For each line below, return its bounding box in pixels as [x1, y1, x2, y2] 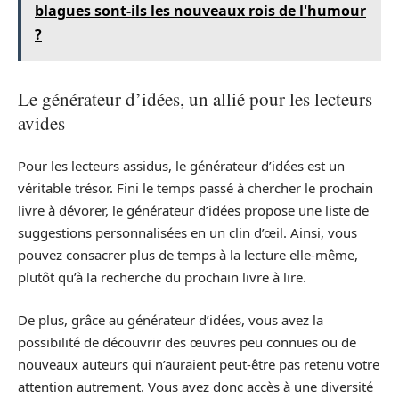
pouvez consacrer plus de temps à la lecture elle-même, [18, 246, 358, 265]
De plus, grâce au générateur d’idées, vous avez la [18, 310, 323, 329]
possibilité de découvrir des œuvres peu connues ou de [18, 332, 356, 351]
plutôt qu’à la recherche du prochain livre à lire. [18, 268, 306, 287]
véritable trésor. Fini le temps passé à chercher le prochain [18, 179, 373, 198]
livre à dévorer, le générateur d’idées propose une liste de [18, 201, 369, 220]
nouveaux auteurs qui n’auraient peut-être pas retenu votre [18, 354, 379, 373]
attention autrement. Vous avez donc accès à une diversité [18, 377, 373, 395]
